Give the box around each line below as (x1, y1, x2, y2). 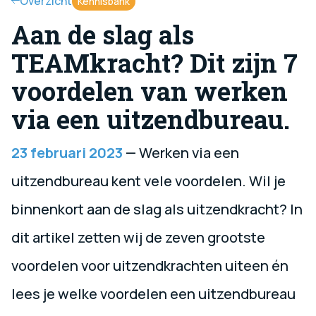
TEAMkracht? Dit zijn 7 (11, 45, 298, 80)
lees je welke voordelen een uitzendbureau (11, 284, 296, 303)
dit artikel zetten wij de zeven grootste (11, 227, 265, 247)
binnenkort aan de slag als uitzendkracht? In (11, 199, 303, 219)
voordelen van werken (11, 73, 288, 108)
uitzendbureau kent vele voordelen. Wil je (11, 171, 286, 190)
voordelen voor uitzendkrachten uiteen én (11, 255, 288, 275)
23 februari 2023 (11, 142, 123, 162)
